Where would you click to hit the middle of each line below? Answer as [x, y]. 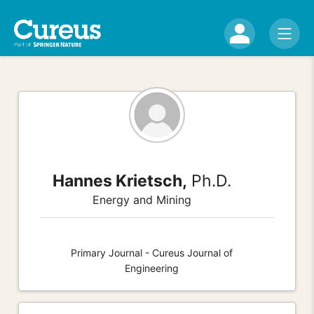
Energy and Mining [142, 199]
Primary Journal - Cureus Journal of [151, 252]
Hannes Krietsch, [120, 180]
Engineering [151, 268]
